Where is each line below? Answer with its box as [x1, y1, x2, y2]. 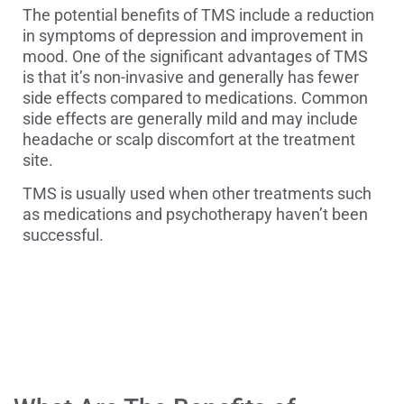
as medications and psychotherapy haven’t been [23, 205, 368, 225]
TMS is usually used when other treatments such [23, 184, 372, 204]
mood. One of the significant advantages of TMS [23, 46, 368, 66]
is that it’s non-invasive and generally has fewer [23, 67, 359, 87]
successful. [23, 225, 104, 245]
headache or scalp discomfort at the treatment [23, 129, 355, 149]
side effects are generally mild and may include [23, 108, 358, 128]
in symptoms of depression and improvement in [23, 25, 363, 45]
